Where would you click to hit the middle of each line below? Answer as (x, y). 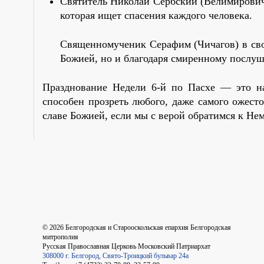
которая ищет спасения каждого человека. (156, 15)
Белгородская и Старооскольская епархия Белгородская (147, 227)
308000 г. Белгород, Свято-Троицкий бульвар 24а (115, 255)
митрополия (60, 237)
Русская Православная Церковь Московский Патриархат (126, 246)
